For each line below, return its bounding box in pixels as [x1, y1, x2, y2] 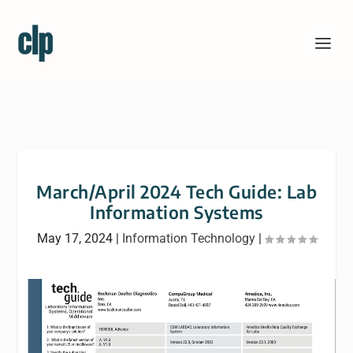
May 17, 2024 [36, 231, 113, 246]
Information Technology [121, 231, 255, 246]
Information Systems [90, 201, 263, 223]
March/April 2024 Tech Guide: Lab [36, 180, 317, 203]
